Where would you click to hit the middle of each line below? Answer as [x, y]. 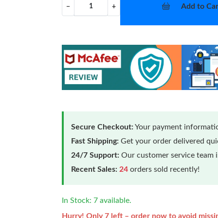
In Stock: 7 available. [97, 200]
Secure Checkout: [102, 127]
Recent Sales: [94, 169]
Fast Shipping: [95, 141]
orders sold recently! [164, 169]
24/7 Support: [95, 155]
